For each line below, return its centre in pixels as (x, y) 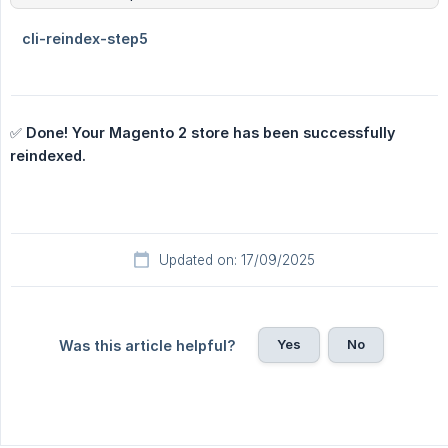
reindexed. (48, 156)
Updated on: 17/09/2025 (237, 260)
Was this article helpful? (147, 346)
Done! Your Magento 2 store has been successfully (210, 133)
